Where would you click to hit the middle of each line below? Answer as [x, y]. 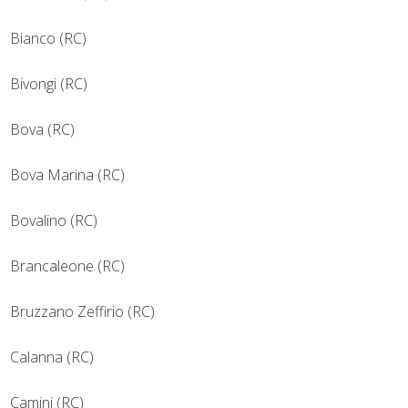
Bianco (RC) [48, 39]
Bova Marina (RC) [67, 175]
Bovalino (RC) [54, 221]
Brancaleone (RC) [67, 266]
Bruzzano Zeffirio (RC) [82, 312]
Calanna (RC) [52, 357]
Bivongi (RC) [49, 84]
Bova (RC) [42, 130]
